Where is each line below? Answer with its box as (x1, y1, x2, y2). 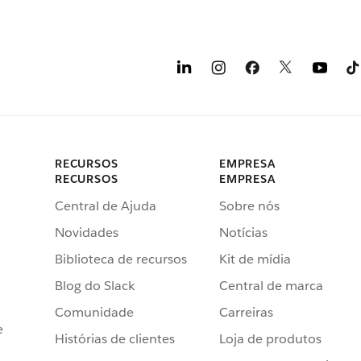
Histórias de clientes (55, 330, 175, 347)
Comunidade (55, 303, 134, 321)
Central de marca (219, 276, 323, 294)
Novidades (55, 223, 118, 241)
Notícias (219, 223, 268, 241)
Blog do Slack (55, 276, 135, 294)
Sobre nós (219, 197, 280, 214)
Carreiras (219, 303, 273, 321)
